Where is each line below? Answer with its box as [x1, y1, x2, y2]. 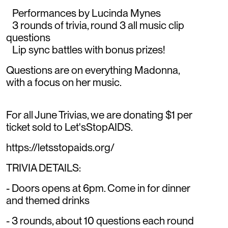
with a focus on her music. [6, 75, 122, 89]
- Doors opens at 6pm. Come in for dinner [6, 181, 190, 194]
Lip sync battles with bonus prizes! [6, 43, 165, 56]
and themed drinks [6, 193, 90, 207]
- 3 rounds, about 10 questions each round [6, 214, 194, 227]
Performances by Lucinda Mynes [6, 6, 161, 19]
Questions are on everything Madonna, [6, 63, 180, 76]
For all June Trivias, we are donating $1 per [6, 108, 192, 121]
